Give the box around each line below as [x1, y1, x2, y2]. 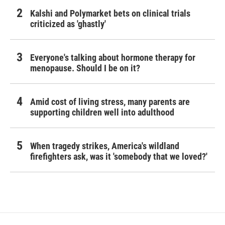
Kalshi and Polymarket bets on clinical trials [30, 8, 190, 19]
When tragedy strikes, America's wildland [30, 141, 179, 152]
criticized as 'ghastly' [30, 19, 106, 30]
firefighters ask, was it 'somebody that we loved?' [30, 151, 207, 162]
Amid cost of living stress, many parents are [30, 96, 190, 107]
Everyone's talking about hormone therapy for [30, 52, 195, 63]
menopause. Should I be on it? [30, 63, 140, 74]
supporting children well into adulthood [30, 107, 174, 118]
